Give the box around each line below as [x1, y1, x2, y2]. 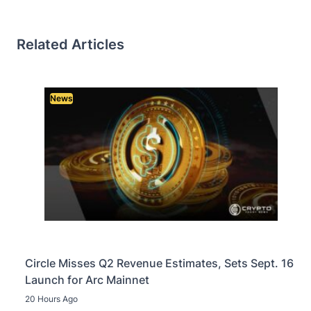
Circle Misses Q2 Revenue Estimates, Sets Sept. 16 [25, 255, 294, 270]
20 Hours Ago [25, 293, 78, 304]
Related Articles [17, 36, 124, 53]
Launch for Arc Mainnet [25, 272, 149, 287]
